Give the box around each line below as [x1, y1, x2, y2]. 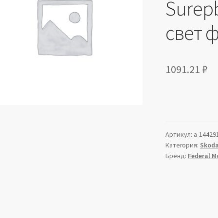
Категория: [165, 141, 200, 150]
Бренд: [165, 151, 188, 161]
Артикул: [165, 130, 194, 139]
